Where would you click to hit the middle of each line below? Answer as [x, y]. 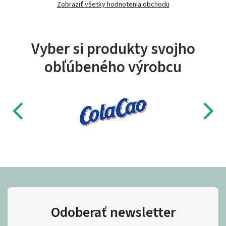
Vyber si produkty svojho [113, 49]
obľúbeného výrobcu [113, 67]
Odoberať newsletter [113, 213]
